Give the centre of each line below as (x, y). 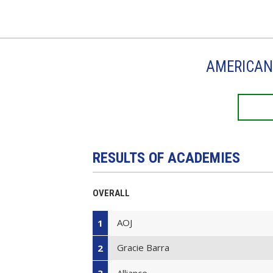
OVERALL (111, 193)
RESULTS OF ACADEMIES (166, 158)
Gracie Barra (144, 248)
